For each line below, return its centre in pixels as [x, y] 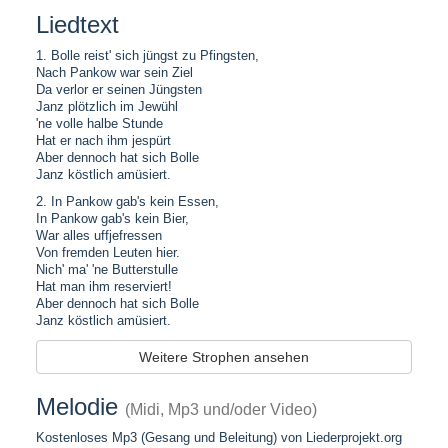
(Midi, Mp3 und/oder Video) [220, 409]
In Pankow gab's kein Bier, [112, 218]
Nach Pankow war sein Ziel [114, 72]
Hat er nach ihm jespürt [103, 140]
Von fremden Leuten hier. [107, 252]
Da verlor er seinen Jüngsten [118, 89]
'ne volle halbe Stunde [99, 123]
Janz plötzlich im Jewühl [106, 106]
